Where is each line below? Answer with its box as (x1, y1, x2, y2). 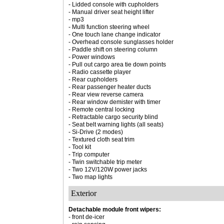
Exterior (71, 189, 96, 197)
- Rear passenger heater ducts (68, 83, 151, 90)
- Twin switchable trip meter (68, 158, 142, 165)
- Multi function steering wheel (68, 23, 149, 30)
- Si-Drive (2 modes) (68, 128, 123, 135)
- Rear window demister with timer (68, 98, 160, 105)
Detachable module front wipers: (68, 206, 161, 213)
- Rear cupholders (68, 76, 117, 83)
